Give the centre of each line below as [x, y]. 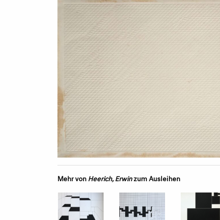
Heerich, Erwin [110, 178]
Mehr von [73, 178]
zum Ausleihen [156, 178]
